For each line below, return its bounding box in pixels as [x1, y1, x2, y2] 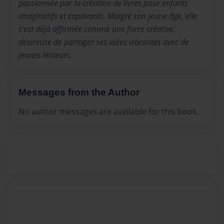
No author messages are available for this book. [18, 105, 198, 117]
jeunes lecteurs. [18, 49, 72, 61]
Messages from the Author [18, 87, 139, 98]
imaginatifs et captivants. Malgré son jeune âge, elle [18, 10, 197, 22]
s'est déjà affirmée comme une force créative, [18, 23, 175, 35]
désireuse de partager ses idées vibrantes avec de [18, 36, 189, 48]
